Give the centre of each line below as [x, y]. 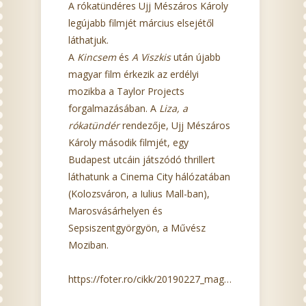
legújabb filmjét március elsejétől [141, 23]
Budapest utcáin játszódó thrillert [142, 159]
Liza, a [173, 108]
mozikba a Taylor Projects [126, 91]
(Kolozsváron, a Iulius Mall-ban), [139, 194]
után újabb [196, 57]
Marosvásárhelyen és [115, 211]
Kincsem [98, 57]
